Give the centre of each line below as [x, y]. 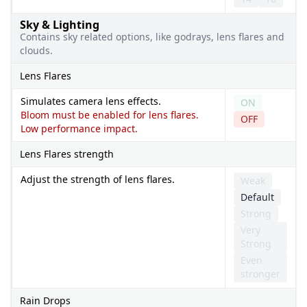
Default [257, 197]
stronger [260, 273]
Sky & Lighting [60, 24]
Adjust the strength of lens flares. [98, 179]
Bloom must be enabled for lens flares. [110, 114]
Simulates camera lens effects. [91, 101]
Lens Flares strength [67, 153]
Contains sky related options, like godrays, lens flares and [152, 36]
